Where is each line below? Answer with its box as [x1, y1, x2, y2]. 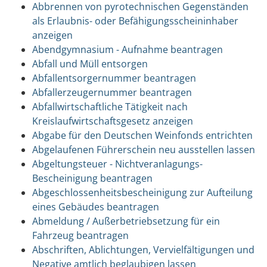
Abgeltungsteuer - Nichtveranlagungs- [32, 157, 203, 170]
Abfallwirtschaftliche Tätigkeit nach [32, 100, 188, 113]
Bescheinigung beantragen [32, 171, 153, 185]
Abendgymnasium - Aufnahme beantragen [32, 42, 223, 56]
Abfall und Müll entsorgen [32, 57, 148, 70]
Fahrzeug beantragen [32, 228, 129, 242]
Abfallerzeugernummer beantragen [32, 85, 192, 99]
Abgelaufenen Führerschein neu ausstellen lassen [32, 142, 255, 156]
